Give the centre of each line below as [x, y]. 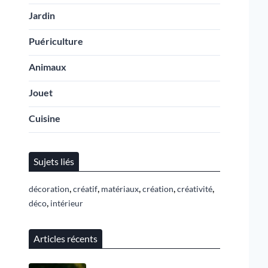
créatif [85, 189]
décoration [49, 189]
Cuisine [45, 118]
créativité [195, 189]
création [158, 189]
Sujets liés [54, 161]
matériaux [120, 189]
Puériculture [56, 41]
